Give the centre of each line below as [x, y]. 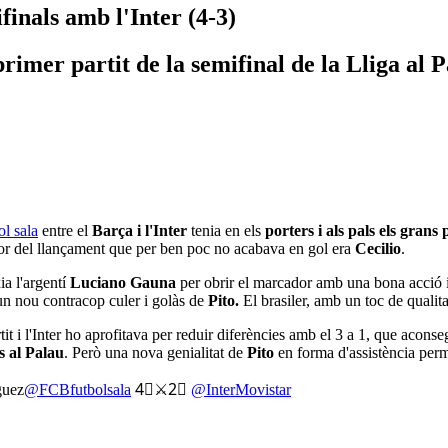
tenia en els [224, 230]
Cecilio [378, 248]
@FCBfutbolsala [77, 389]
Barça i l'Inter [139, 230]
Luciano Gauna [121, 282]
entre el [65, 230]
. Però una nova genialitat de [155, 352]
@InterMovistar [241, 389]
